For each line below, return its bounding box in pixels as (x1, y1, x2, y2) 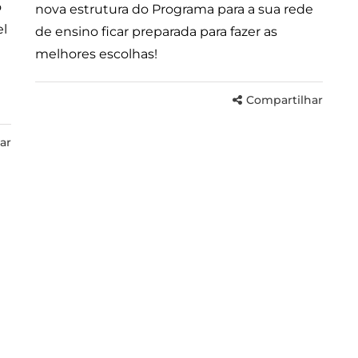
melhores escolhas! (35, 46, 157, 62)
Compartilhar (246, 92, 323, 107)
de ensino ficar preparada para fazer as (35, 23, 277, 39)
